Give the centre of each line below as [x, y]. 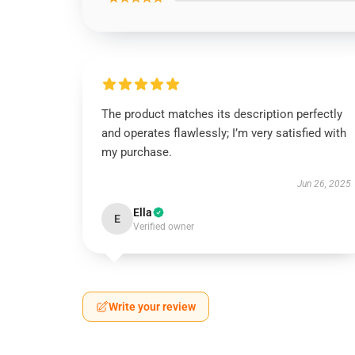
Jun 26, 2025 [324, 184]
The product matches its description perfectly [222, 114]
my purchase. [137, 152]
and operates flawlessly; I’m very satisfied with [224, 133]
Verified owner [164, 227]
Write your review [152, 307]
